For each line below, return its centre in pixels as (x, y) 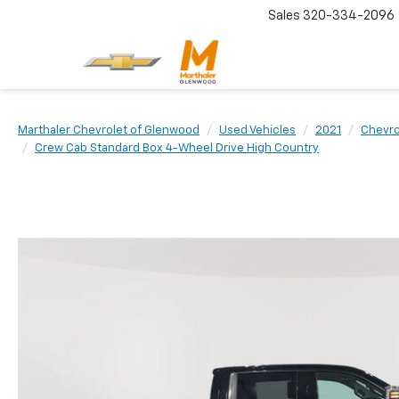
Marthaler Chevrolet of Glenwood (109, 130)
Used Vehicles (257, 130)
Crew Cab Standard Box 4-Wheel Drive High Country (177, 148)
